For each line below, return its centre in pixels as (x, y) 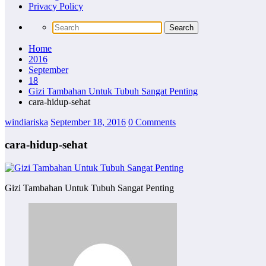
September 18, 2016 (88, 122)
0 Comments (152, 122)
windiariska (26, 122)
